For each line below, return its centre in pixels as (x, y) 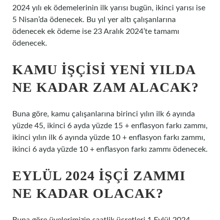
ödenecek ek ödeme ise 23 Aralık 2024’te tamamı (96, 31)
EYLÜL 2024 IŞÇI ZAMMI (99, 176)
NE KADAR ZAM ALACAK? (106, 87)
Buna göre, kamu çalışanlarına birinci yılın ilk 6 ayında (104, 114)
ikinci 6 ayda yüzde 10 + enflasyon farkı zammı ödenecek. (110, 149)
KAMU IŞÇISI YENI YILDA (104, 69)
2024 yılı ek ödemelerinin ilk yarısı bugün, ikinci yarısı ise (109, 8)
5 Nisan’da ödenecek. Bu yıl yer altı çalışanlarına (94, 20)
